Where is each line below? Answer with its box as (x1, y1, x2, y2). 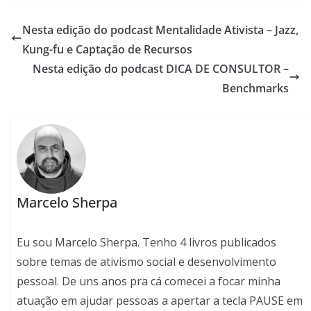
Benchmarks (222, 80, 289, 96)
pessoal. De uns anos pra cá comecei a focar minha (17, 273, 281, 289)
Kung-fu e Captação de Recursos (22, 41, 192, 57)
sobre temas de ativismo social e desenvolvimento (17, 253, 277, 269)
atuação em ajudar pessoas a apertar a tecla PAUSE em (17, 292, 303, 308)
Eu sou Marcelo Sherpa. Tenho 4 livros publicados (17, 234, 277, 250)
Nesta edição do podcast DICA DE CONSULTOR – (33, 60, 289, 76)
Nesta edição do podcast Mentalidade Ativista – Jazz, (22, 22, 299, 37)
